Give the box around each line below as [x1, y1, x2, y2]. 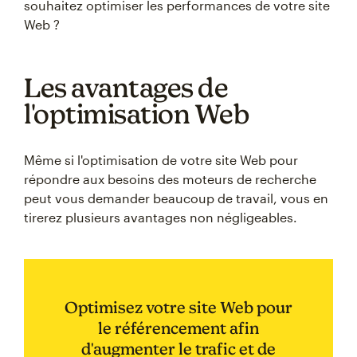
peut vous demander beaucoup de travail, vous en [24, 190, 328, 206]
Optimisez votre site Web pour [65, 298, 292, 316]
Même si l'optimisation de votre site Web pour [24, 152, 298, 167]
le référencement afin [98, 319, 259, 337]
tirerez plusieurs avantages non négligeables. [24, 210, 297, 225]
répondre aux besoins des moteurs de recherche [24, 171, 316, 186]
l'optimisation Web [24, 98, 249, 129]
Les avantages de [24, 72, 228, 103]
